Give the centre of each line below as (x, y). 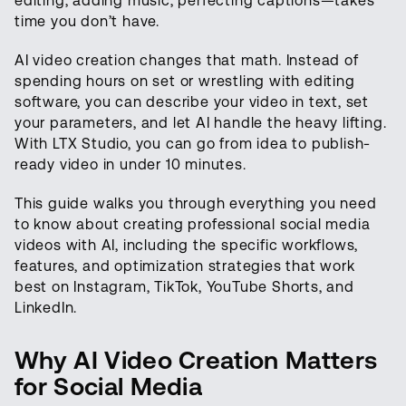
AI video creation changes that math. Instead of (187, 61)
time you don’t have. (87, 22)
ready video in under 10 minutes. (130, 165)
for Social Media (109, 387)
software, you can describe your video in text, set (192, 102)
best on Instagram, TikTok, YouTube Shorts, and (184, 287)
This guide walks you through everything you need (196, 204)
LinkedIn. (46, 308)
